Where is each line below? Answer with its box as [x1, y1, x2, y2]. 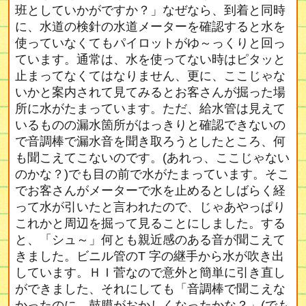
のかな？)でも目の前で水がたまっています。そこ [15, 167, 290, 181]
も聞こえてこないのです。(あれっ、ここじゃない [15, 151, 290, 165]
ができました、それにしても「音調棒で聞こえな [15, 282, 286, 296]
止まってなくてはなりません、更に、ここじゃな [15, 69, 286, 83]
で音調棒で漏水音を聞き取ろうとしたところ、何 [15, 135, 286, 148]
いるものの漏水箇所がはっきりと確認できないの [15, 118, 286, 132]
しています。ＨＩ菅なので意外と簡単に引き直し [15, 266, 286, 279]
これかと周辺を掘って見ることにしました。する [15, 217, 286, 230]
